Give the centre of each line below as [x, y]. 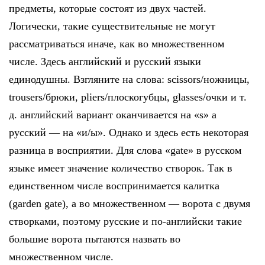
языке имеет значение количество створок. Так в [121, 168]
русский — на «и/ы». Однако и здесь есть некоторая [129, 132]
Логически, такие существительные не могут [112, 26]
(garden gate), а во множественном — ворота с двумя [130, 203]
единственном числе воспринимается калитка [114, 185]
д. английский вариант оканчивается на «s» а [113, 114]
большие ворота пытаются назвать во [95, 239]
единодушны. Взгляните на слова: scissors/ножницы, [129, 79]
